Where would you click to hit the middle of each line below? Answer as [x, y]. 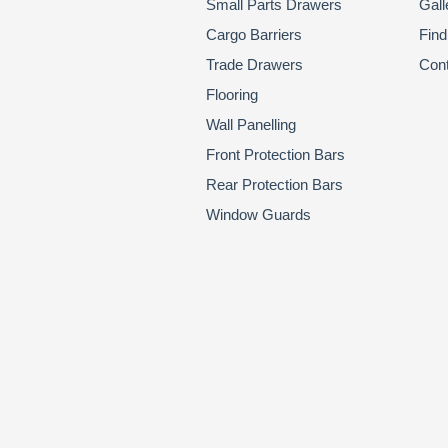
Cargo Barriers [254, 34]
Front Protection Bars [276, 154]
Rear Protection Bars [275, 184]
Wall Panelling [251, 124]
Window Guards [259, 214]
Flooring [232, 94]
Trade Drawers [255, 64]
